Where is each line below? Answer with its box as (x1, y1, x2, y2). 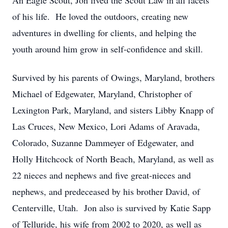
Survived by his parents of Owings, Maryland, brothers (12, 71, 215, 83)
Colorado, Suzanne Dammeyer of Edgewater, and (12, 136, 194, 149)
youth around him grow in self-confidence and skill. (12, 43, 203, 55)
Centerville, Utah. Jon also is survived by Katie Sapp (12, 202, 211, 214)
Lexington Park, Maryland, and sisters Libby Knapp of (12, 104, 214, 116)
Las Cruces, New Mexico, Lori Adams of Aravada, (12, 120, 200, 132)
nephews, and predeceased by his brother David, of (12, 185, 200, 197)
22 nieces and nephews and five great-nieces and (12, 169, 191, 181)
